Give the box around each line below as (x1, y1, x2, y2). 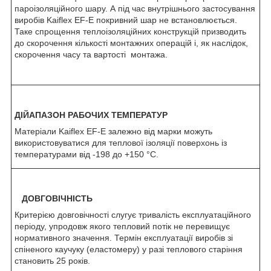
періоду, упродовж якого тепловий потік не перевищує (15, 221, 230, 231)
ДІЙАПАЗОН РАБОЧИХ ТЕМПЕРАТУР (15, 109, 168, 120)
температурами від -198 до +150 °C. (15, 149, 158, 159)
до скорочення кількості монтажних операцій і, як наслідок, (15, 38, 248, 48)
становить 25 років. (15, 255, 90, 266)
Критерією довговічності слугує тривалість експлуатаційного (15, 209, 251, 220)
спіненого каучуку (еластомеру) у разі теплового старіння (15, 244, 243, 254)
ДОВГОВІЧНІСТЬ (17, 193, 93, 203)
